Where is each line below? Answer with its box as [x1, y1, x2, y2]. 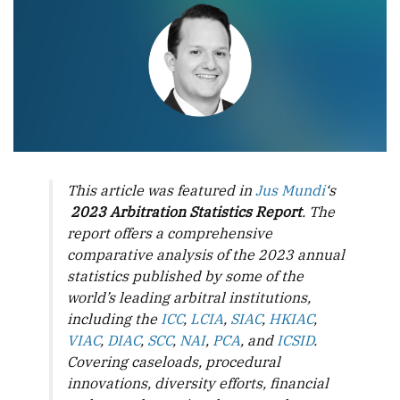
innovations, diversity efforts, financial [67, 374, 329, 393]
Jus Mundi [255, 181, 325, 200]
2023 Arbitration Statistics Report [71, 203, 302, 221]
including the [67, 310, 161, 329]
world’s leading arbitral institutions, [67, 288, 311, 307]
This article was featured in [67, 181, 255, 200]
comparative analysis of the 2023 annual [67, 246, 345, 264]
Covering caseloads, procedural [67, 353, 280, 371]
